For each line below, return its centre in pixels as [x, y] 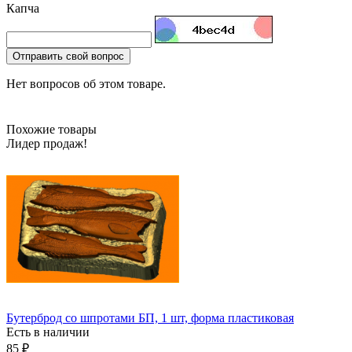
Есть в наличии [48, 332]
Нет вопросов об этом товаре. [86, 83]
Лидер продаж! [47, 143]
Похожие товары [51, 129]
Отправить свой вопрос [68, 56]
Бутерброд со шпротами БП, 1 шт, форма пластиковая [150, 317]
